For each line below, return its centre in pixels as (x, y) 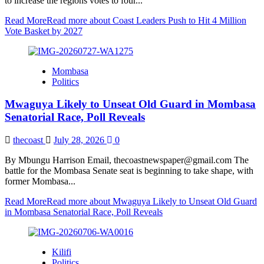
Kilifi (62, 252)
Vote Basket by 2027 (44, 31)
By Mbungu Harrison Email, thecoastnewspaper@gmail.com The (127, 160)
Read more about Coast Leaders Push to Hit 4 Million (146, 20)
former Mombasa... (40, 181)
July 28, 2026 (80, 140)
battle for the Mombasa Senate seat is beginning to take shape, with (129, 171)
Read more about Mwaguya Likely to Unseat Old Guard (152, 202)
